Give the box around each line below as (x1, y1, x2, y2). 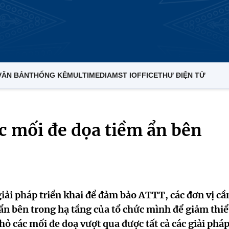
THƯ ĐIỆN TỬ (158, 71, 205, 79)
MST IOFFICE (112, 71, 158, 79)
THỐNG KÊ (29, 71, 67, 79)
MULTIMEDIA (67, 71, 112, 79)
